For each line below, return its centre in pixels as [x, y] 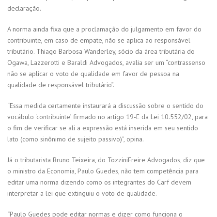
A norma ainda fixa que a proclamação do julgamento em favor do [104, 29]
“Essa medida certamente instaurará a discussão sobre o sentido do [105, 106]
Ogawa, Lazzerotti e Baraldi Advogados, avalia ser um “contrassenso [106, 63]
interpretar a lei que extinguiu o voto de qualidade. [82, 194]
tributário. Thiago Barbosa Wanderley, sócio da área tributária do [101, 52]
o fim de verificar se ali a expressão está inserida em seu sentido [103, 128]
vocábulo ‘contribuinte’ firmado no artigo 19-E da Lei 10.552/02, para [108, 117]
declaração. [24, 8]
